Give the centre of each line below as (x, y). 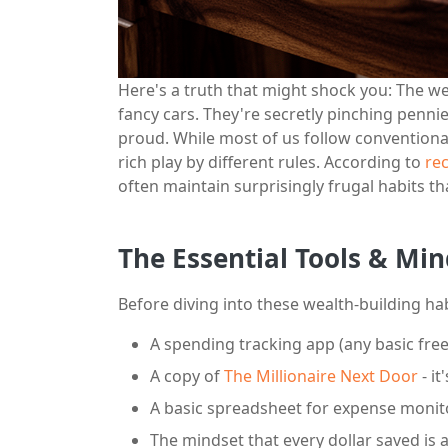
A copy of (187, 376)
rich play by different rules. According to (271, 162)
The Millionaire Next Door (321, 376)
